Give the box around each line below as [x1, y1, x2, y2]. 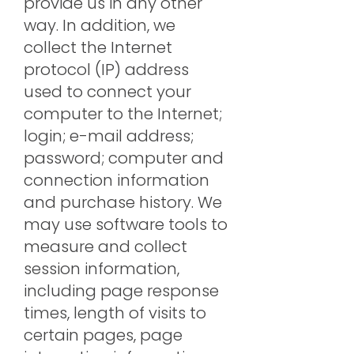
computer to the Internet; [24, 103, 222, 125]
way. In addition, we [24, 14, 175, 36]
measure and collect [24, 235, 187, 258]
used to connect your [24, 81, 191, 103]
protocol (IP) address [24, 58, 189, 81]
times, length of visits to [24, 302, 206, 324]
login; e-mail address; [24, 125, 194, 147]
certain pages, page [24, 324, 183, 346]
